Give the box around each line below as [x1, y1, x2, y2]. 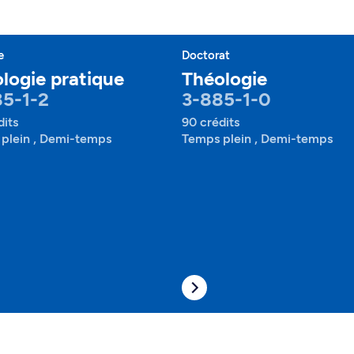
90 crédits [182, 115, 239, 130]
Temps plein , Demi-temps [182, 131, 333, 146]
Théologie [182, 67, 267, 90]
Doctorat [182, 48, 230, 62]
